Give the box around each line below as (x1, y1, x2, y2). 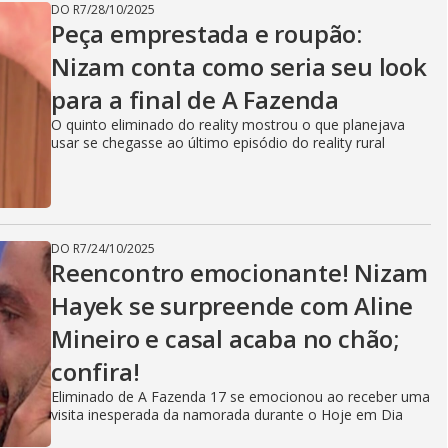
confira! (51, 355, 140, 388)
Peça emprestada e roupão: (51, 17, 362, 50)
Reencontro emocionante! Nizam (51, 256, 429, 289)
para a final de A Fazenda (51, 83, 340, 116)
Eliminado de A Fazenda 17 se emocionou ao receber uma (51, 387, 430, 406)
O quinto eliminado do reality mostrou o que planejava (51, 115, 405, 134)
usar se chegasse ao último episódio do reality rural (51, 133, 385, 152)
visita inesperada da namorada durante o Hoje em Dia (51, 405, 403, 424)
